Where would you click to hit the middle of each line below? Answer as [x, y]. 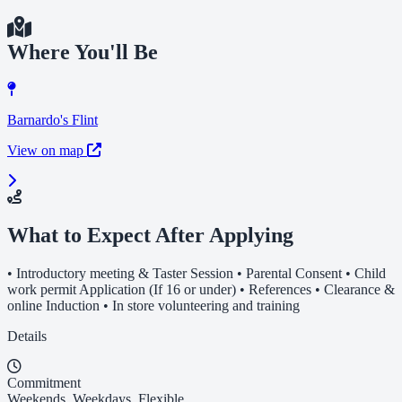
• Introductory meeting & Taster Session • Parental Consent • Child [197, 274]
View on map [47, 151]
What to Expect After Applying [150, 236]
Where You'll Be [83, 52]
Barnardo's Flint [52, 120]
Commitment [44, 383]
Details [27, 336]
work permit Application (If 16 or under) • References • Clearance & [201, 290]
